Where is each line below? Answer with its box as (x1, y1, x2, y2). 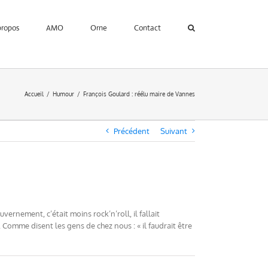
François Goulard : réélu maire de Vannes (83, 90, 195, 98)
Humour (53, 90, 74, 98)
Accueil (25, 90, 44, 98)
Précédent (114, 126, 150, 136)
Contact (134, 22, 161, 33)
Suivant (160, 126, 187, 136)
